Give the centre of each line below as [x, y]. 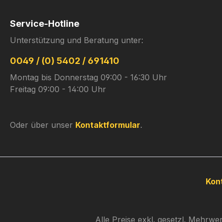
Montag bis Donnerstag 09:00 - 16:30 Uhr [88, 78]
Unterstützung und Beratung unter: [77, 40]
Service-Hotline [45, 24]
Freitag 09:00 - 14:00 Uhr [58, 89]
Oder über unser [43, 125]
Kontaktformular [108, 125]
